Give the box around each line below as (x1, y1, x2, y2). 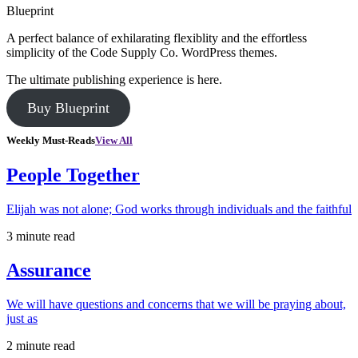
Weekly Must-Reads (6, 133, 95, 146)
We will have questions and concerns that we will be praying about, (6, 296, 346, 311)
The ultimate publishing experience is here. (6, 72, 222, 86)
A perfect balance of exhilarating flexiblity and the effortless (6, 30, 307, 45)
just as (6, 311, 38, 325)
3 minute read (6, 229, 75, 243)
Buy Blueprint (26, 99, 109, 116)
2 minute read (6, 338, 75, 352)
